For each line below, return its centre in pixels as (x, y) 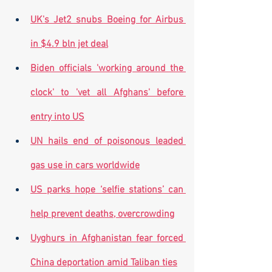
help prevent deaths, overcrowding (102, 214)
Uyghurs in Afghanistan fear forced (107, 239)
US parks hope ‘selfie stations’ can (107, 190)
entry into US (57, 117)
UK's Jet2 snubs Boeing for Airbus (107, 20)
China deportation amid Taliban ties (104, 263)
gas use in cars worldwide (85, 166)
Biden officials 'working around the (107, 69)
